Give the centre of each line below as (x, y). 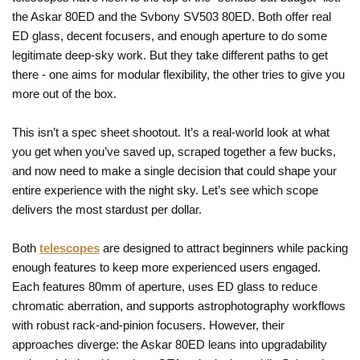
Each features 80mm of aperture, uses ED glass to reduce (165, 286)
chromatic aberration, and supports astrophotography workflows (179, 305)
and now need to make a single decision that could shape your (174, 170)
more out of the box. (64, 93)
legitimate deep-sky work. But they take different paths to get (170, 55)
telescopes (70, 247)
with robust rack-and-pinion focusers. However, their (148, 325)
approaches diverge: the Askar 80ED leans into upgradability (170, 344)
